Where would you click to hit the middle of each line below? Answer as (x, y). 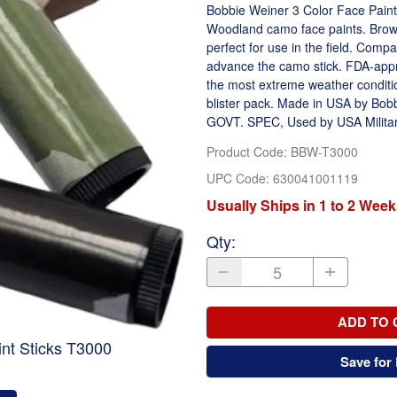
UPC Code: (239, 178)
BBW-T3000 (324, 152)
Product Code (245, 152)
